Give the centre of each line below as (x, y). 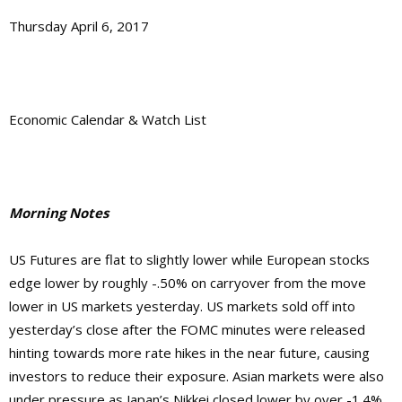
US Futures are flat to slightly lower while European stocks (189, 260)
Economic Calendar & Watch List (108, 120)
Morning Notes (59, 213)
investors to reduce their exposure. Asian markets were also (197, 376)
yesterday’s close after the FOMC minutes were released (187, 330)
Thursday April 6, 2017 (79, 26)
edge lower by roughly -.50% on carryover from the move (188, 283)
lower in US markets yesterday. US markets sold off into (182, 306)
